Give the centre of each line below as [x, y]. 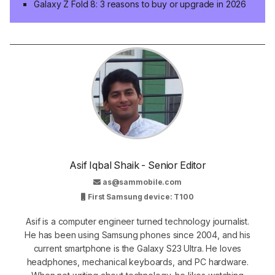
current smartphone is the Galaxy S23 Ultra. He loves [137, 248]
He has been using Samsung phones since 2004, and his [137, 234]
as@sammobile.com [142, 182]
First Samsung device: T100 [140, 196]
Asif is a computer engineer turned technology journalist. [137, 221]
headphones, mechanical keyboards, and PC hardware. [137, 261]
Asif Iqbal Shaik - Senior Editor [137, 165]
